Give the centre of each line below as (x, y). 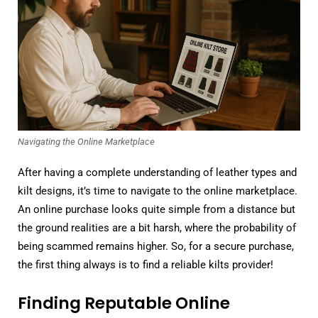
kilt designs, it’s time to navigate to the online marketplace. (158, 191)
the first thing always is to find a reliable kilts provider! (146, 264)
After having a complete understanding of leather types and (157, 172)
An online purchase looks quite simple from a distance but (157, 209)
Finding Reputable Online (124, 303)
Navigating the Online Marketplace (86, 141)
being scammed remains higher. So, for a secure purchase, (156, 246)
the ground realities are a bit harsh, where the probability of (157, 227)
